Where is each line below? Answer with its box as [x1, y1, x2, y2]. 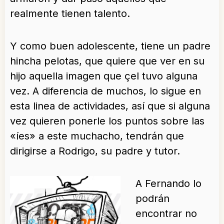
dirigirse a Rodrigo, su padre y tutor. [10, 145, 180, 157]
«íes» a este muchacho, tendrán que [10, 130, 184, 142]
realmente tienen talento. [10, 7, 130, 20]
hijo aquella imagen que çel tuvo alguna [10, 70, 197, 82]
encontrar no [135, 207, 197, 220]
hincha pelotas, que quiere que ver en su [10, 55, 204, 67]
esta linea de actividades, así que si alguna [10, 100, 210, 112]
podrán [135, 192, 169, 205]
